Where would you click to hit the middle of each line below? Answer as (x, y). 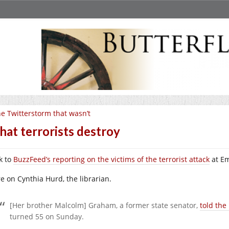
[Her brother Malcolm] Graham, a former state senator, (105, 205)
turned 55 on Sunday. (47, 216)
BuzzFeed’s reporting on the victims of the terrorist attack (111, 159)
